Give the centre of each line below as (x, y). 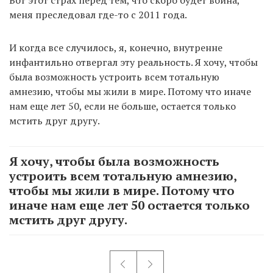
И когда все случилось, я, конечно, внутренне (116, 47)
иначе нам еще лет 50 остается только (129, 205)
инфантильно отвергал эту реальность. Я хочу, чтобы (133, 62)
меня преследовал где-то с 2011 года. (98, 14)
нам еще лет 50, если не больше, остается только (122, 106)
